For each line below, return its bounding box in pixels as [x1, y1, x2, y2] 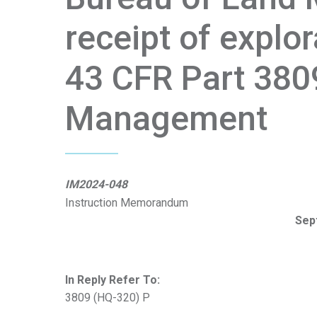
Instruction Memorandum [65, 196, 188, 209]
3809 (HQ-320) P [65, 291, 150, 304]
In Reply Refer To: [65, 273, 160, 287]
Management [65, 98, 267, 139]
